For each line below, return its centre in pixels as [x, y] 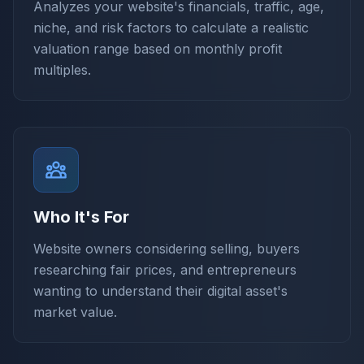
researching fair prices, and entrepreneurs [165, 269]
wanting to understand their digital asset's [160, 290]
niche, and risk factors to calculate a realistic [171, 27]
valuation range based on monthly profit [158, 48]
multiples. [62, 69]
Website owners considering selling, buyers [167, 248]
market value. [75, 312]
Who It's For [81, 217]
